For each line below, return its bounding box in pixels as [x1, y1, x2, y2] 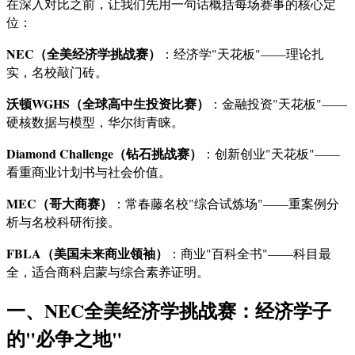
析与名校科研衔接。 [6, 212, 120, 230]
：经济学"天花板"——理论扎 [161, 44, 324, 62]
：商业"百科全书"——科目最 [168, 244, 331, 261]
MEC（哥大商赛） [6, 193, 113, 212]
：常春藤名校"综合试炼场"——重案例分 [113, 194, 339, 212]
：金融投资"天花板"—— [209, 94, 347, 112]
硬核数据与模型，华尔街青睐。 [6, 113, 184, 130]
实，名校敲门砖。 [6, 63, 108, 80]
